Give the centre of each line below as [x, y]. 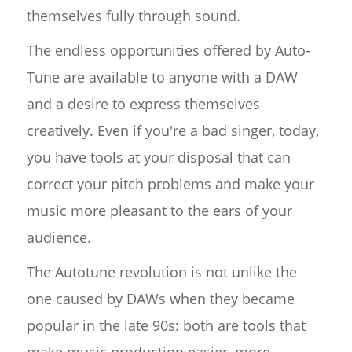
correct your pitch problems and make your [170, 184]
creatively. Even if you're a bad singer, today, [172, 131]
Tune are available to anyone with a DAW [162, 77]
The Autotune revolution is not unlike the [161, 272]
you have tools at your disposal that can [158, 158]
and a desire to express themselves [143, 104]
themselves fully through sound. [133, 16]
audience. [59, 238]
